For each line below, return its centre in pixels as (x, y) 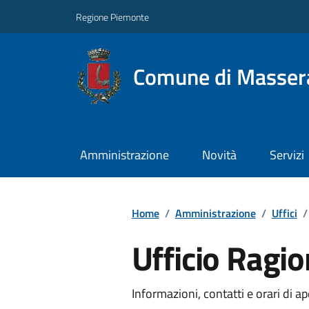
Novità (219, 155)
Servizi (287, 155)
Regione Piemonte (112, 17)
